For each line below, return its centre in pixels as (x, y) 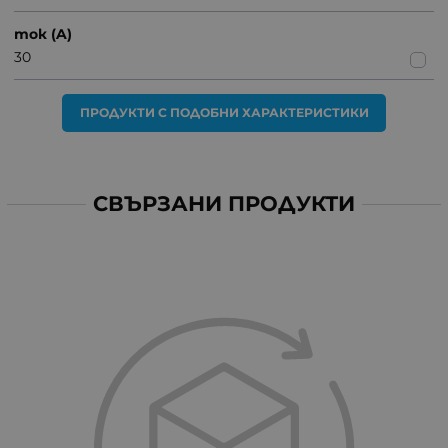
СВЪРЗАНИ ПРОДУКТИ (224, 204)
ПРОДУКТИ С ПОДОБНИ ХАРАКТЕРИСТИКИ (224, 112)
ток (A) (43, 33)
